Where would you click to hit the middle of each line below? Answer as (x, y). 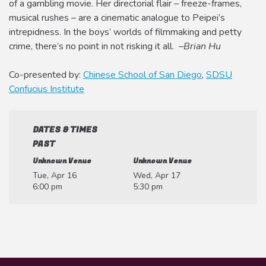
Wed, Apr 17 (157, 175)
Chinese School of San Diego (142, 75)
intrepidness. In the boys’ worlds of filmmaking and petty (125, 32)
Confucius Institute (47, 89)
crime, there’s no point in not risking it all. (94, 46)
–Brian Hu (200, 46)
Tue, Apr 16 (55, 175)
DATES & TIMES (65, 129)
